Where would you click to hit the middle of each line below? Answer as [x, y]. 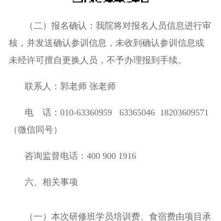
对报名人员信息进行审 [166, 26]
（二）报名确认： [60, 26]
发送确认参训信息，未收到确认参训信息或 [120, 43]
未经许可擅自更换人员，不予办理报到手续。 [97, 60]
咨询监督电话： [55, 156]
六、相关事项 [51, 182]
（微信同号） [35, 129]
